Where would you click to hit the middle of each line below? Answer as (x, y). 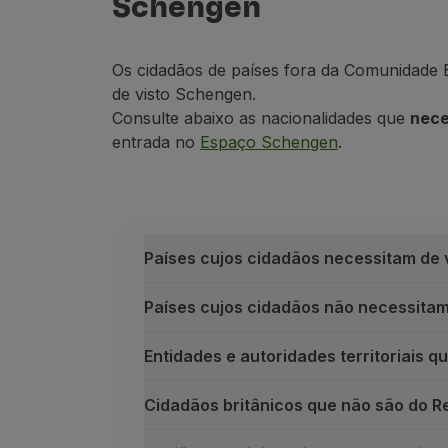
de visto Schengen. (184, 94)
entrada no (156, 142)
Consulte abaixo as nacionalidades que (261, 118)
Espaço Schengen (269, 142)
